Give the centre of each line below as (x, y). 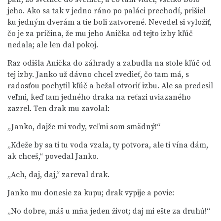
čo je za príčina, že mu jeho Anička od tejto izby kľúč (100, 34)
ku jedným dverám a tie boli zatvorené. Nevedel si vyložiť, (110, 22)
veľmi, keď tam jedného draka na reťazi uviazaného (99, 97)
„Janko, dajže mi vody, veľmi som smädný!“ (84, 127)
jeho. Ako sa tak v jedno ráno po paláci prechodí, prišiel (107, 11)
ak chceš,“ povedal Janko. (53, 156)
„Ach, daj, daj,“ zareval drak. (58, 175)
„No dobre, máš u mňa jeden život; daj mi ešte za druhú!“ (109, 211)
